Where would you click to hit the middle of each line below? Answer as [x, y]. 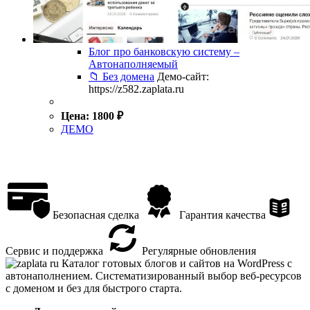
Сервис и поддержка [54, 250]
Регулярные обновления [198, 250]
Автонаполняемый [133, 64]
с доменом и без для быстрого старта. [94, 288]
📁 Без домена [121, 76]
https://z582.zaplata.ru [136, 89]
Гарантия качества [221, 215]
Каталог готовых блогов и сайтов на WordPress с [177, 263]
